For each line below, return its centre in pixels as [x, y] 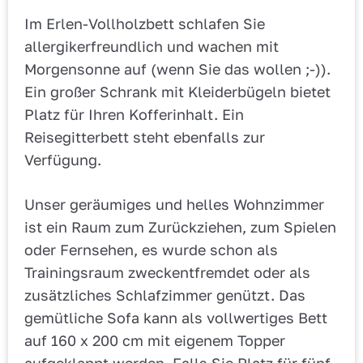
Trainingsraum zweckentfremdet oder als [167, 273]
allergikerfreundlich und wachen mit [152, 47]
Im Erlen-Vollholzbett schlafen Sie [145, 24]
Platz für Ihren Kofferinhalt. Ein [134, 115]
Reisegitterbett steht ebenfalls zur [145, 137]
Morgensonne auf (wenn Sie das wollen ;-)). [177, 69]
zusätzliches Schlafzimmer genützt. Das [165, 295]
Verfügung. [63, 160]
